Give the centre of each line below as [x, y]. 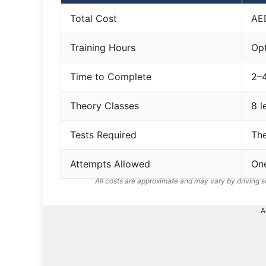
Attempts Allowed [110, 164]
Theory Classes [104, 106]
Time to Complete [111, 77]
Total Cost [94, 18]
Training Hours [103, 47]
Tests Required [103, 135]
